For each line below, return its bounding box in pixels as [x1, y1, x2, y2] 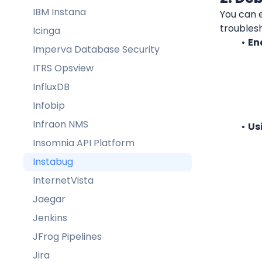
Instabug [33, 154, 73, 168]
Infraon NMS [33, 117, 88, 131]
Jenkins [33, 211, 67, 225]
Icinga [33, 23, 60, 37]
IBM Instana [33, 5, 86, 19]
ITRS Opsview [33, 61, 94, 75]
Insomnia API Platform [33, 136, 135, 150]
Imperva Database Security [33, 42, 160, 56]
